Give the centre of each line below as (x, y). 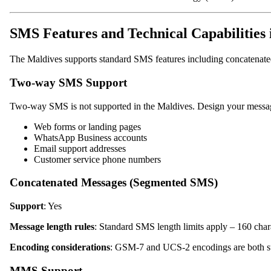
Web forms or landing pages (87, 126)
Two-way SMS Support (68, 82)
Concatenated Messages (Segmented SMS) (114, 183)
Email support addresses (80, 148)
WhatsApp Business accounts (90, 137)
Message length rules (52, 227)
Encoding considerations (60, 247)
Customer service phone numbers (97, 159)
